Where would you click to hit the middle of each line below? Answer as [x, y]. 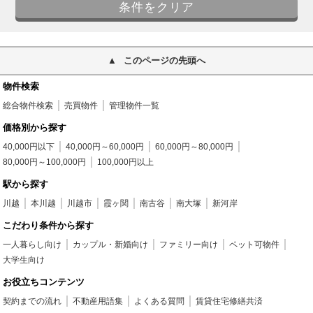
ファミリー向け [189, 244]
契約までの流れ [32, 301]
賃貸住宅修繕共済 [230, 301]
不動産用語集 [98, 301]
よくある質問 [160, 301]
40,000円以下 [29, 146]
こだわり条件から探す [49, 225]
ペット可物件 [255, 244]
